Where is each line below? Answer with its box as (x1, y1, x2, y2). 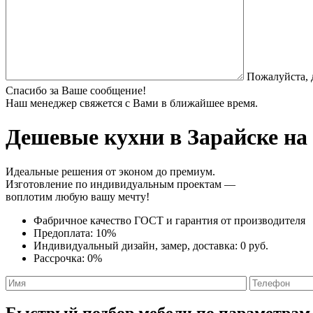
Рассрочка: (34, 252, 87, 264)
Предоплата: (34, 226, 96, 239)
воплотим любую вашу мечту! (6, 190, 150, 203)
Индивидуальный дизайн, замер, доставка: (34, 239, 240, 252)
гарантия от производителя (175, 214, 305, 226)
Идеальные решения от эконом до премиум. (6, 165, 215, 177)
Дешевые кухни (6, 124, 164, 150)
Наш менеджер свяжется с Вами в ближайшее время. (6, 96, 258, 109)
